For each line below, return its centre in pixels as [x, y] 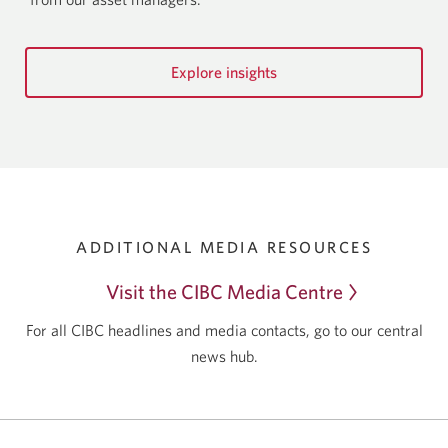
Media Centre [284, 291]
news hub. [224, 355]
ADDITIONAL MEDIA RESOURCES [224, 246]
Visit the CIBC [166, 291]
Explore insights [224, 71]
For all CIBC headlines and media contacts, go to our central [224, 329]
